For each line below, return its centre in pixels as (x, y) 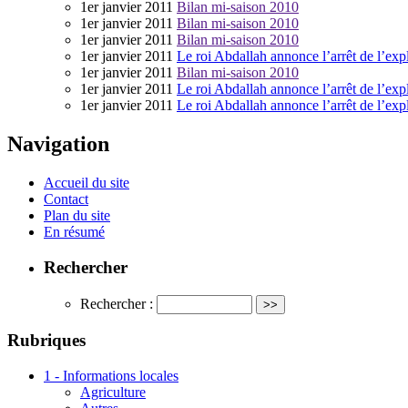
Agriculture (113, 393)
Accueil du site (87, 183)
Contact (66, 199)
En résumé (74, 232)
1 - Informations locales (111, 376)
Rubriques (46, 341)
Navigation (58, 144)
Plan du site (77, 216)
